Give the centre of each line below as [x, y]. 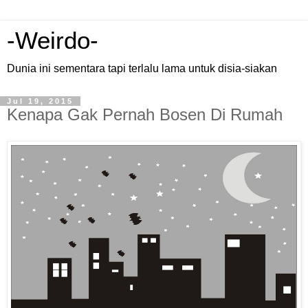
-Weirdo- [53, 41]
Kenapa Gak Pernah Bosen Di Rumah [145, 114]
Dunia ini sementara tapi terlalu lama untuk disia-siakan [142, 68]
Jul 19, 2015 [40, 101]
